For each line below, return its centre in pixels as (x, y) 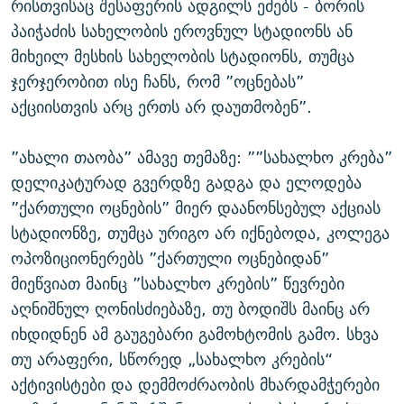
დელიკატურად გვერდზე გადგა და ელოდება (186, 183)
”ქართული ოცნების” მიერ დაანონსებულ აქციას (196, 208)
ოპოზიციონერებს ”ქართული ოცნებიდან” (170, 259)
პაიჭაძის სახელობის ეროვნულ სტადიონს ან (182, 32)
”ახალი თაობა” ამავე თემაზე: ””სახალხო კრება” (202, 158)
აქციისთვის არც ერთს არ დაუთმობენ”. (161, 107)
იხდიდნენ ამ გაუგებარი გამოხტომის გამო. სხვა (195, 335)
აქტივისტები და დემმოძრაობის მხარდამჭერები (195, 385)
